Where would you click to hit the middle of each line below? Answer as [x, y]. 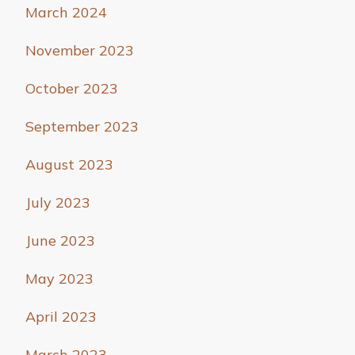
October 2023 [72, 89]
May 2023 [59, 279]
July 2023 [58, 203]
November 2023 [80, 51]
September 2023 [82, 127]
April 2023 [61, 317]
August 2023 [69, 165]
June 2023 [60, 241]
